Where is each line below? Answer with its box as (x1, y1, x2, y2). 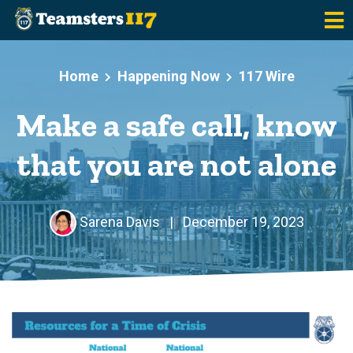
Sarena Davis (76, 213, 163, 230)
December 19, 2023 (179, 213, 304, 230)
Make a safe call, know (16, 106, 337, 145)
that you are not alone (17, 145, 336, 184)
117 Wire (238, 68, 295, 84)
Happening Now (117, 68, 220, 84)
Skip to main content (12, 54, 140, 71)
